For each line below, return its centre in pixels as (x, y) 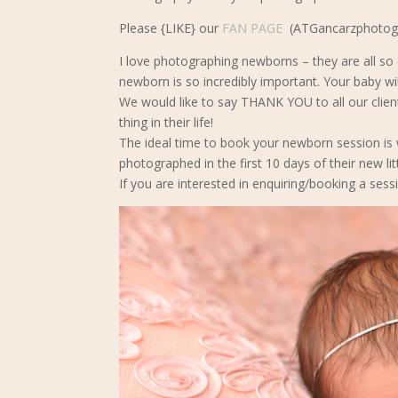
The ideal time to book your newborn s (231, 143)
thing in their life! (167, 122)
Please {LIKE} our (171, 28)
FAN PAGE (253, 28)
